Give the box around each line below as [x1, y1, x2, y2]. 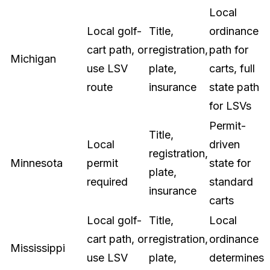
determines [209, 251, 264, 264]
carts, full [209, 62, 255, 75]
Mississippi [10, 242, 65, 254]
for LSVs [209, 99, 251, 112]
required [87, 175, 128, 188]
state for [209, 157, 251, 169]
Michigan [10, 52, 56, 65]
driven [209, 138, 240, 151]
